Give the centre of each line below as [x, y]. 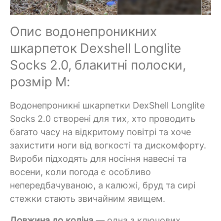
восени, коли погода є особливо [80, 172]
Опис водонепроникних [83, 31]
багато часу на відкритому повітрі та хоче [100, 132]
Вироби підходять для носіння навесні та [98, 158]
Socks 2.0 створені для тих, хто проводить [103, 118]
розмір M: [40, 81]
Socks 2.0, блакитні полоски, [98, 65]
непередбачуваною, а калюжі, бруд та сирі [103, 185]
